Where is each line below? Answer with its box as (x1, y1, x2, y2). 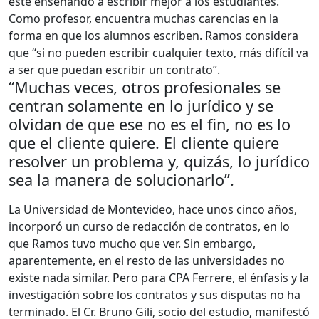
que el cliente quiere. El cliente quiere (9, 132, 279, 154)
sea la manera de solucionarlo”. (9, 169, 234, 191)
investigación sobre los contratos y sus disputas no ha (9, 287, 300, 303)
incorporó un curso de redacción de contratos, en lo (9, 219, 290, 235)
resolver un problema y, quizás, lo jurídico (9, 151, 310, 172)
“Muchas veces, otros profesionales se (9, 77, 281, 98)
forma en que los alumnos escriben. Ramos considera (9, 28, 298, 44)
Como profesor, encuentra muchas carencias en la (9, 11, 278, 27)
